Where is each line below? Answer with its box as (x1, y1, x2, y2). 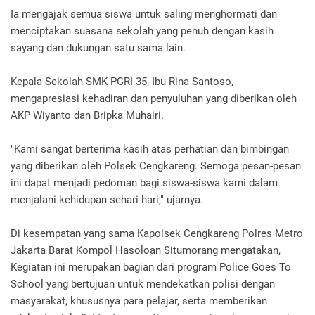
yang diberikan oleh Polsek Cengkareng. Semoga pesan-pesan (11, 160, 301, 172)
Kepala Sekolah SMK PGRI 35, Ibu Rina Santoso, (11, 75, 233, 88)
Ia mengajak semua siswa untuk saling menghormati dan (11, 8, 277, 20)
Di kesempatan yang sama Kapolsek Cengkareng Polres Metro (11, 227, 303, 240)
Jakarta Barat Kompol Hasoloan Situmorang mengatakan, (11, 244, 281, 257)
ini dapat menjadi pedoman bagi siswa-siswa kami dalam (11, 176, 278, 189)
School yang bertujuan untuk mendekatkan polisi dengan (11, 278, 275, 290)
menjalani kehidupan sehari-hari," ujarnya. (11, 193, 203, 206)
